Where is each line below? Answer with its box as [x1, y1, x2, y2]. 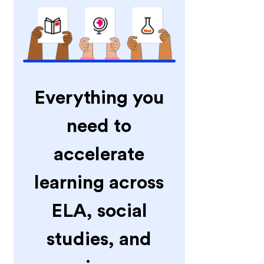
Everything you [34, 88, 164, 108]
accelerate [54, 145, 145, 164]
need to [67, 117, 132, 136]
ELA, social [51, 202, 147, 221]
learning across [34, 173, 164, 193]
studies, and [47, 230, 152, 249]
